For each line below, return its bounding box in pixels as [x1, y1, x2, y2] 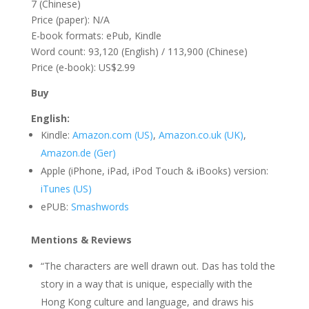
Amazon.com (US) [72, 128, 153, 142]
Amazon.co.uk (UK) [158, 128, 243, 142]
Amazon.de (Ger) [40, 146, 116, 160]
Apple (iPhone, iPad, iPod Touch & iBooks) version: [40, 164, 268, 178]
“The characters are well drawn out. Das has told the [40, 259, 275, 273]
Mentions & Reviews [30, 233, 132, 247]
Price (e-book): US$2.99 [30, 61, 135, 74]
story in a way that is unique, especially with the [40, 277, 252, 291]
